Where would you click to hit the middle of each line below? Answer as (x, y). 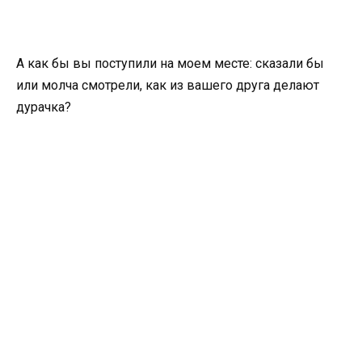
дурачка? (44, 107)
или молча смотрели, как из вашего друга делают (168, 86)
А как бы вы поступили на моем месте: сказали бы (170, 64)
